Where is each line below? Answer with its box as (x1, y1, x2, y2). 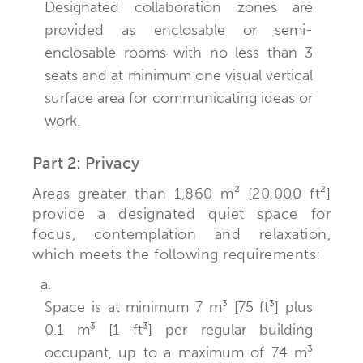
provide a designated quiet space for (32, 204, 331, 223)
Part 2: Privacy (32, 152, 139, 173)
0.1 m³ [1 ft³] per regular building (45, 320, 314, 339)
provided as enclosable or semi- (45, 20, 314, 39)
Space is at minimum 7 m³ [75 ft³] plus (45, 297, 314, 316)
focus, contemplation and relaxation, (32, 224, 331, 243)
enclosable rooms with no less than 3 (45, 43, 314, 62)
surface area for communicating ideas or (45, 88, 314, 107)
